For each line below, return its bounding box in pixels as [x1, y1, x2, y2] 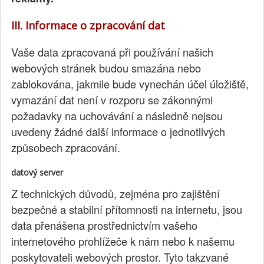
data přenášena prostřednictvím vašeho [11, 217, 198, 233]
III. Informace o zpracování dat [11, 18, 166, 33]
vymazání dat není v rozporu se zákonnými [11, 91, 213, 107]
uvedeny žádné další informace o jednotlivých [11, 123, 226, 139]
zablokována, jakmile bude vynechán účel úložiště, [11, 75, 249, 91]
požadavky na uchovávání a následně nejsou [11, 107, 223, 123]
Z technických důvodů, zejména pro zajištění [11, 185, 220, 201]
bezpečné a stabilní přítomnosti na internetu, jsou [11, 201, 243, 217]
